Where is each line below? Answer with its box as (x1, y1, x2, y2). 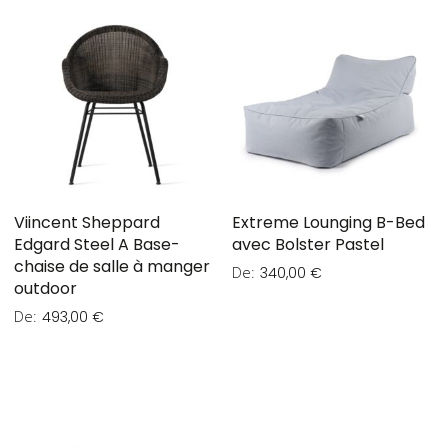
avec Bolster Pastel (232, 233, 384, 257)
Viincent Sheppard (14, 211, 160, 235)
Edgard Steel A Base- (14, 233, 180, 257)
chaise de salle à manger (14, 255, 210, 279)
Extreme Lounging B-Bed (232, 211, 425, 235)
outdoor (14, 277, 77, 301)
